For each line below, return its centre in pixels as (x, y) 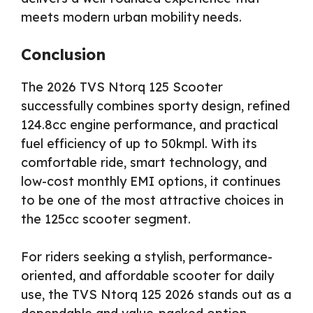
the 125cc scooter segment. (106, 219)
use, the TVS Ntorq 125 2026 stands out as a (156, 294)
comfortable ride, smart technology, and (144, 162)
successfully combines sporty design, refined (155, 105)
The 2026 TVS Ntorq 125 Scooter (122, 87)
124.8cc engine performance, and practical (150, 124)
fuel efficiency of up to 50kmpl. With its (139, 143)
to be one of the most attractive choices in (152, 200)
